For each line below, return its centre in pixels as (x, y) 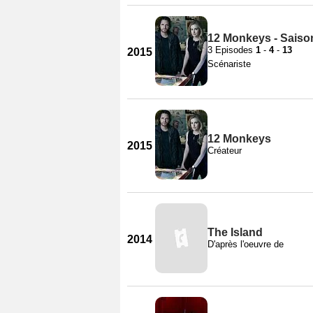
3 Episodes (232, 50)
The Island (235, 232)
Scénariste (229, 64)
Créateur (225, 150)
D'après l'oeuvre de (246, 244)
